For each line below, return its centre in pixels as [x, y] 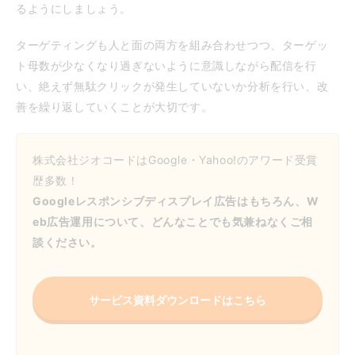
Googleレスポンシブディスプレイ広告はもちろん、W [176, 200]
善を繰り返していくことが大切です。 [115, 106]
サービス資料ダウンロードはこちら [177, 300]
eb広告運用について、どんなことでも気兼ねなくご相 [173, 221]
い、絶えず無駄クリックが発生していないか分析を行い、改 [172, 86]
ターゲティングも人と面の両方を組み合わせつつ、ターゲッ [172, 44]
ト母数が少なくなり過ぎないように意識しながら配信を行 [166, 65]
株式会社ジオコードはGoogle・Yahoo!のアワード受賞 [176, 159]
